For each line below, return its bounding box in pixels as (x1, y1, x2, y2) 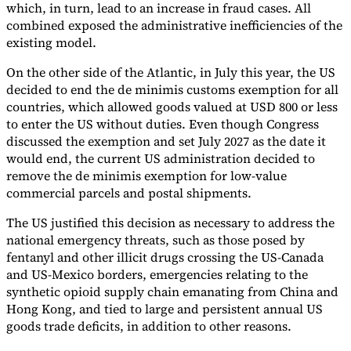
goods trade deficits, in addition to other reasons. (6, 317, 295, 335)
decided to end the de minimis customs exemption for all (6, 80, 338, 98)
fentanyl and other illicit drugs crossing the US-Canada (6, 248, 324, 266)
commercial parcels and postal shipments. (6, 183, 255, 201)
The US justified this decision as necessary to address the (6, 213, 335, 231)
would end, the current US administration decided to (6, 149, 315, 167)
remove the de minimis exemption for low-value (6, 166, 287, 184)
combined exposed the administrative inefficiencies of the (6, 16, 342, 34)
